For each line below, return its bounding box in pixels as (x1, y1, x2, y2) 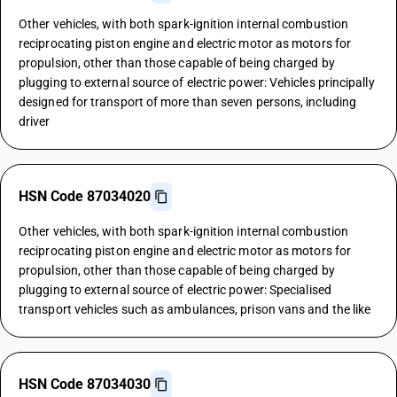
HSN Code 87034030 (19, 376, 151, 393)
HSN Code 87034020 (19, 188, 151, 205)
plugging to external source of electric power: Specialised (19, 283, 331, 297)
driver (19, 114, 51, 128)
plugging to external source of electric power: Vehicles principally (19, 75, 375, 90)
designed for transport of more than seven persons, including (19, 95, 357, 109)
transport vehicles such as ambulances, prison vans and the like (19, 302, 371, 316)
